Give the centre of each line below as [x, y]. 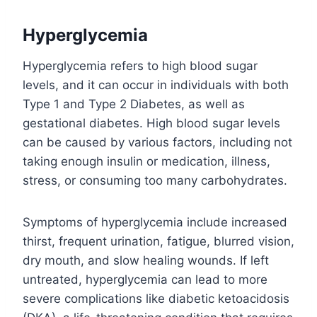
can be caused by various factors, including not [157, 143]
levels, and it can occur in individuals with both [156, 85]
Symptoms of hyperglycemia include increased [155, 223]
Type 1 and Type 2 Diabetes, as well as [134, 104]
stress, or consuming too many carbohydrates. [155, 181]
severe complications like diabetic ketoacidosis [156, 299]
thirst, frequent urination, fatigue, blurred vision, [158, 242]
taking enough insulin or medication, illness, [146, 162]
